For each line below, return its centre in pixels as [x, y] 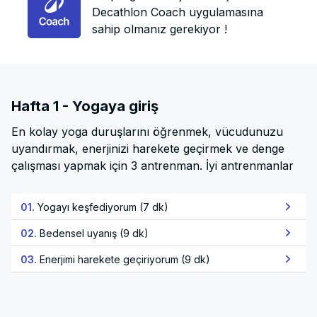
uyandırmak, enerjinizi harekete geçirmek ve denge [148, 149]
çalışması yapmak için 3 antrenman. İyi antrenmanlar [152, 166]
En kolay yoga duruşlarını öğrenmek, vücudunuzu [147, 132]
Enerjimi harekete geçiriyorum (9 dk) [125, 259]
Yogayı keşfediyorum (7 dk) [103, 207]
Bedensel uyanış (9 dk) [94, 233]
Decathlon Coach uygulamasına [178, 12]
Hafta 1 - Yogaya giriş [85, 106]
